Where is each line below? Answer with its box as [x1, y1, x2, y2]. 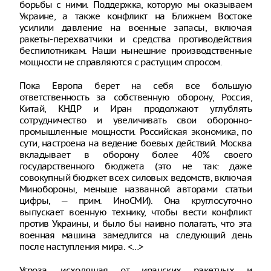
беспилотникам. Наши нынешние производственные [19, 45, 252, 56]
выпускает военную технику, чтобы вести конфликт [19, 206, 252, 218]
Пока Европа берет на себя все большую [19, 80, 252, 91]
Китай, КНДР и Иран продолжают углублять [19, 103, 252, 114]
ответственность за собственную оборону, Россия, [19, 91, 252, 103]
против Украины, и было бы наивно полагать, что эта [19, 218, 252, 229]
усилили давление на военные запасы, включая [19, 22, 252, 33]
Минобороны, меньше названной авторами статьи [19, 183, 252, 195]
